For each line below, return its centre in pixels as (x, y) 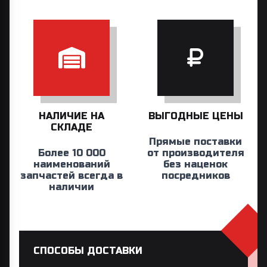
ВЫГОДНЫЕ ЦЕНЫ (195, 116)
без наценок (195, 164)
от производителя (195, 153)
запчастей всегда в (72, 175)
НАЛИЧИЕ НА (72, 116)
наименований (72, 164)
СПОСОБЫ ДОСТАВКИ (88, 250)
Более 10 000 (72, 153)
